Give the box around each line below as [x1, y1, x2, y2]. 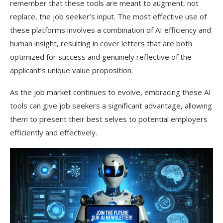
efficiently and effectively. [10, 127, 99, 137]
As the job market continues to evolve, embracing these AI [10, 87, 211, 97]
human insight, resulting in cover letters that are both [10, 38, 192, 48]
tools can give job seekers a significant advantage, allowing [10, 101, 212, 111]
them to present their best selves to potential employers [10, 114, 208, 124]
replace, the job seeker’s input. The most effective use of [10, 11, 207, 21]
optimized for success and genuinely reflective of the [10, 52, 192, 62]
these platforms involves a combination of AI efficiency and [10, 25, 211, 35]
